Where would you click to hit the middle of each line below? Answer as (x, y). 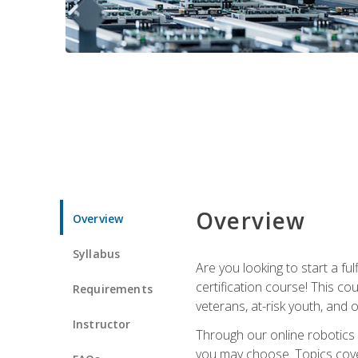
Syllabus (97, 253)
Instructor (102, 324)
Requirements (113, 288)
